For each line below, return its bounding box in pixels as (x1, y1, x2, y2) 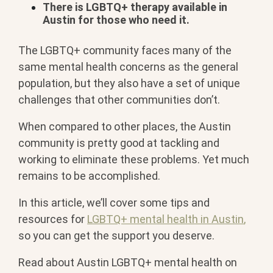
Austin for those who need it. (43, 13, 190, 27)
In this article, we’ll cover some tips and (18, 196, 210, 209)
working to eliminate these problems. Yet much (18, 152, 249, 166)
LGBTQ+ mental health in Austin (87, 212, 244, 225)
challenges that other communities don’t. (18, 93, 222, 106)
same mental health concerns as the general (18, 60, 238, 73)
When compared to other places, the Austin (18, 119, 231, 133)
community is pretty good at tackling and (18, 136, 219, 149)
